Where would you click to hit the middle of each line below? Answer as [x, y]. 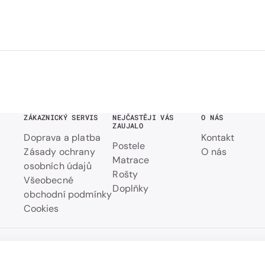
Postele [129, 146]
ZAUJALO [128, 125]
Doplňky [131, 188]
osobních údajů [58, 166]
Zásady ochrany [59, 152]
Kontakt [218, 138]
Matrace [131, 160]
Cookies [41, 209]
